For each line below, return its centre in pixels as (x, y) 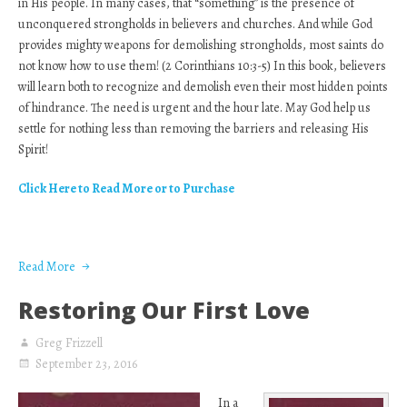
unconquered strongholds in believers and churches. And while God (195, 24)
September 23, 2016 (86, 364)
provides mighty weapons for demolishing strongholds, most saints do (201, 45)
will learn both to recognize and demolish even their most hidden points (203, 87)
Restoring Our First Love (164, 310)
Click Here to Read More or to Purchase (126, 189)
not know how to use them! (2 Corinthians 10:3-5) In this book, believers (202, 66)
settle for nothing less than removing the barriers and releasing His (194, 129)
